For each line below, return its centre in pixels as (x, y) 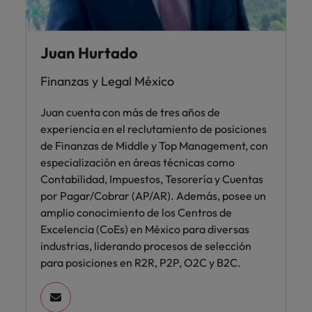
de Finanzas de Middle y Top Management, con (154, 146)
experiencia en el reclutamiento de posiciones (154, 129)
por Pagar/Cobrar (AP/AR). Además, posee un (153, 196)
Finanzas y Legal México (107, 81)
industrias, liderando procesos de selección (146, 246)
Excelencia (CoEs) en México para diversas (145, 229)
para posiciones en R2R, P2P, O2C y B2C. (141, 263)
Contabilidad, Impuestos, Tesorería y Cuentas (152, 179)
